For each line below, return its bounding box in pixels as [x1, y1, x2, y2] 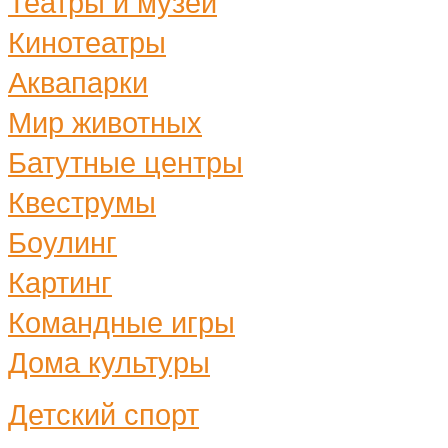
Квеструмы [8, 186, 156, 219]
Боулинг [8, 226, 117, 259]
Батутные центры [8, 146, 243, 179]
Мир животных [8, 106, 202, 139]
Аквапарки [8, 66, 148, 99]
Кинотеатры [8, 26, 166, 59]
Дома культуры [8, 346, 210, 379]
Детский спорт [8, 398, 199, 431]
